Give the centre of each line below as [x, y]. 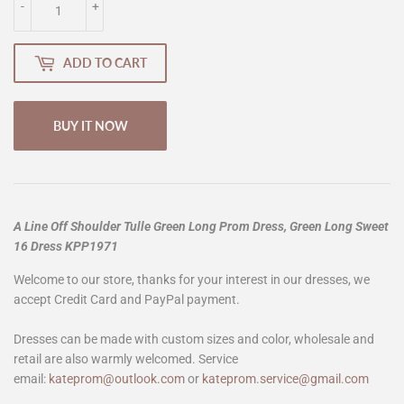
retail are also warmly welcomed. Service [126, 358]
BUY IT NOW [90, 125]
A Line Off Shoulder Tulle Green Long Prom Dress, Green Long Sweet [201, 226]
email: [30, 378]
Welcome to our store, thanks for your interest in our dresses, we [192, 279]
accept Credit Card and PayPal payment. [127, 299]
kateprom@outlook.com [117, 378]
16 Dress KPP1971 [66, 246]
